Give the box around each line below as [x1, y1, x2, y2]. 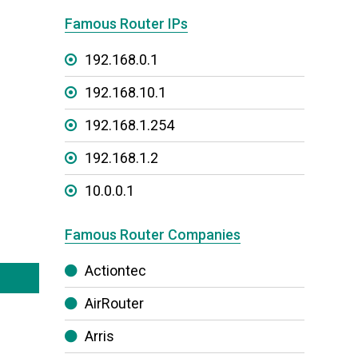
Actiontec [85, 262, 146, 279]
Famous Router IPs [65, 15, 188, 32]
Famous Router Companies [65, 226, 241, 243]
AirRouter [85, 295, 144, 312]
